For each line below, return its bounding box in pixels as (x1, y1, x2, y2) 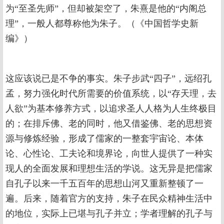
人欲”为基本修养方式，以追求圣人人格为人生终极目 (5, 103, 216, 114)
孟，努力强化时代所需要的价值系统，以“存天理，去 (5, 88, 216, 99)
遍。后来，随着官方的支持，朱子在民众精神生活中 (5, 193, 212, 204)
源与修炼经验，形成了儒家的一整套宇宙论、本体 (5, 133, 203, 144)
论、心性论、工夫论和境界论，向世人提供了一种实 (5, 148, 212, 159)
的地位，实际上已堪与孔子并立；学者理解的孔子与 (5, 208, 212, 219)
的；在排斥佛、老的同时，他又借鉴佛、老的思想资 (5, 118, 212, 129)
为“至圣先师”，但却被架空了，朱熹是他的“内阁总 (5, 3, 206, 14)
